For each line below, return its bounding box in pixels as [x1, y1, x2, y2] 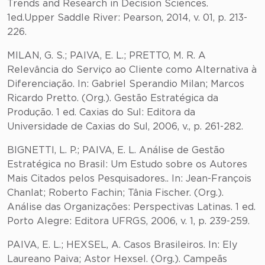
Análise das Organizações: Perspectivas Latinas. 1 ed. [7, 202, 256, 212]
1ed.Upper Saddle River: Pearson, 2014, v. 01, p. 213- [7, 13, 247, 22]
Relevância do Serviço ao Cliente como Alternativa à [7, 65, 257, 75]
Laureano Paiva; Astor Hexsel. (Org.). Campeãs [7, 254, 227, 264]
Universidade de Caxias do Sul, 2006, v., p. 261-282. [7, 122, 243, 131]
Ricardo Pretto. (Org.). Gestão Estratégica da [7, 93, 218, 103]
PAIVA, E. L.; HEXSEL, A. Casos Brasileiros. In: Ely [7, 240, 237, 250]
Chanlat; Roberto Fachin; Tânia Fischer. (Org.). [7, 188, 224, 198]
